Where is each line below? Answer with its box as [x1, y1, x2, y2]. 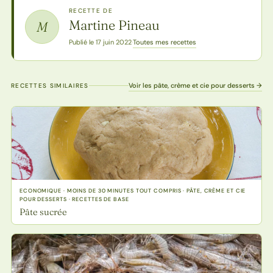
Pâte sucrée [19, 205, 67, 218]
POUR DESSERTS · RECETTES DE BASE [19, 195, 129, 203]
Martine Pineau [68, 16, 160, 34]
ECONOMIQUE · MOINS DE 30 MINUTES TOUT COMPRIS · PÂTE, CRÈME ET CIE [19, 186, 246, 194]
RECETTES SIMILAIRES [10, 81, 89, 90]
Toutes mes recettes [132, 37, 196, 46]
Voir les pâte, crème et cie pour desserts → [129, 80, 263, 90]
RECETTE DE [68, 6, 113, 15]
